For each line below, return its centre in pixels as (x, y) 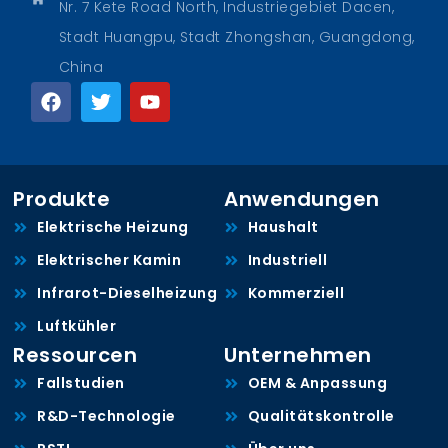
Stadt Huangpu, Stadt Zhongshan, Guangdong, (236, 37)
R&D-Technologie (106, 416)
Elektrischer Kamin (109, 260)
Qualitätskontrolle (321, 416)
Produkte (62, 199)
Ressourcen (75, 355)
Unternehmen (298, 355)
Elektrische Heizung (113, 227)
